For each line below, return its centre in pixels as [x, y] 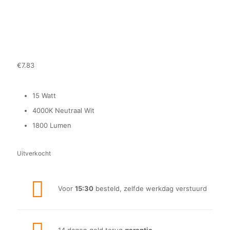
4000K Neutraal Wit [63, 110]
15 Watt [44, 95]
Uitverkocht [34, 153]
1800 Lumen [52, 125]
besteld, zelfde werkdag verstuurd [150, 188]
